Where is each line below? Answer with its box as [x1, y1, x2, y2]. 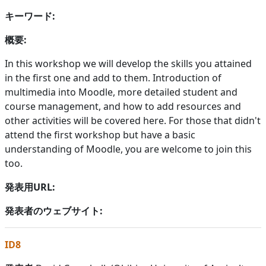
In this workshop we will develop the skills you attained [5, 56, 252, 70]
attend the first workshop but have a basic [5, 128, 195, 141]
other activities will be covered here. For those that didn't [5, 113, 261, 127]
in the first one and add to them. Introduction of [5, 71, 221, 84]
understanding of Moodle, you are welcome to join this [5, 142, 252, 156]
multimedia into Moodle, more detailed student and [5, 85, 237, 99]
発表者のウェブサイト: [5, 204, 103, 217]
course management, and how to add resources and [5, 99, 241, 113]
